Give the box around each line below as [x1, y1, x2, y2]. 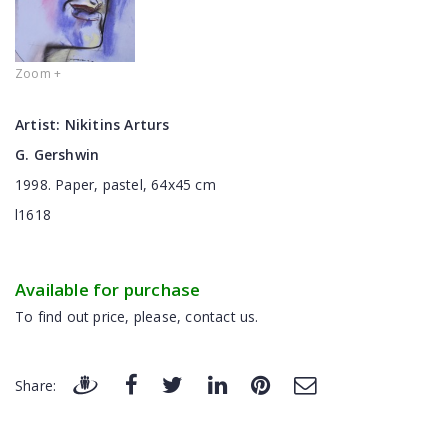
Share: [15, 375, 57, 395]
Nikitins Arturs [64, 114, 170, 134]
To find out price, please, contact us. [15, 306, 259, 326]
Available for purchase [15, 277, 201, 301]
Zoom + [15, 64, 62, 82]
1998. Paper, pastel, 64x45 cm [15, 174, 216, 194]
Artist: [15, 114, 65, 134]
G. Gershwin [15, 144, 100, 164]
